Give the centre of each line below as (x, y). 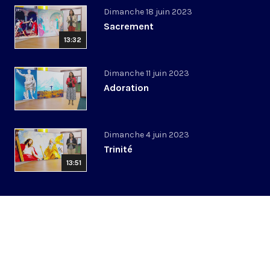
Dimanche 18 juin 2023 (148, 12)
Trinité (118, 149)
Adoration (126, 88)
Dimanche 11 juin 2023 (146, 74)
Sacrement (129, 27)
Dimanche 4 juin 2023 (146, 135)
